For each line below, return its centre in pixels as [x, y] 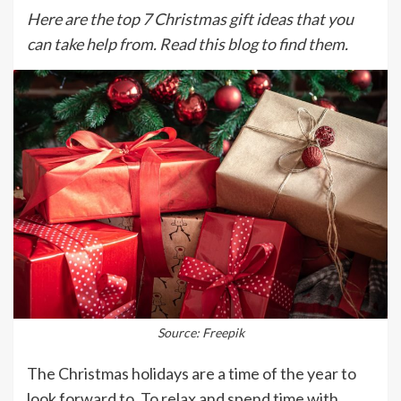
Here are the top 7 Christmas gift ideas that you [190, 18]
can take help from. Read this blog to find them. [188, 43]
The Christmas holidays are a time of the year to [192, 374]
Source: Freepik [200, 333]
